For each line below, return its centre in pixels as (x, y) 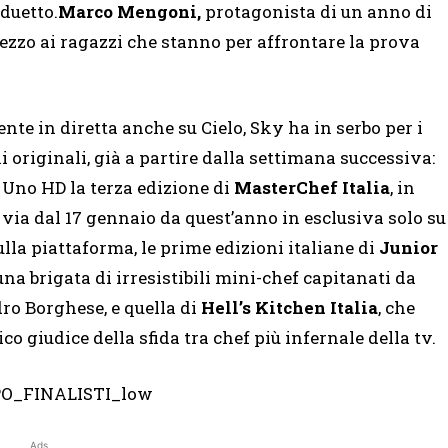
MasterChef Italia (312, 188)
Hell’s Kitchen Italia (289, 308)
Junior (408, 248)
